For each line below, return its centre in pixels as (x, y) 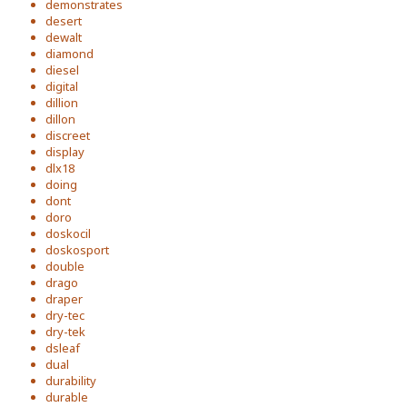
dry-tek (65, 331)
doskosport (77, 249)
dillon (60, 119)
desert (64, 20)
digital (62, 86)
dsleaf (63, 347)
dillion (62, 102)
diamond (69, 53)
